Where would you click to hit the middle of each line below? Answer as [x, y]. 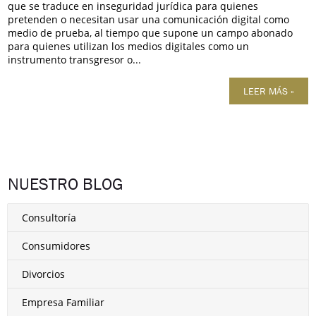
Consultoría [49, 217]
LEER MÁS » [268, 91]
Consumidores [56, 245]
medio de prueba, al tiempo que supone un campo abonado [151, 32]
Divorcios [44, 274]
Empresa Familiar [63, 302]
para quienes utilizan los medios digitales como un [129, 46]
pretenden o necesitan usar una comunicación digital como [149, 19]
